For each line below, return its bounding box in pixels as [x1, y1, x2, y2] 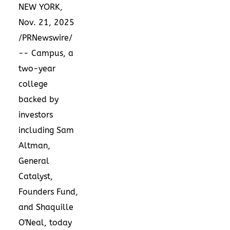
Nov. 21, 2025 [18, 17, 74, 27]
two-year [18, 63, 55, 73]
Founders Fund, [18, 186, 78, 197]
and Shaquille [18, 202, 73, 212]
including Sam [18, 125, 74, 135]
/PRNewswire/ [18, 32, 72, 43]
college [18, 79, 48, 89]
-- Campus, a [18, 48, 73, 58]
